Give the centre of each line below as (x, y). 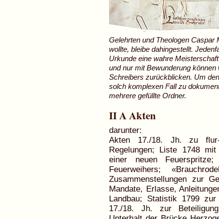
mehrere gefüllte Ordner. (148, 95)
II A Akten (133, 116)
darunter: (126, 130)
